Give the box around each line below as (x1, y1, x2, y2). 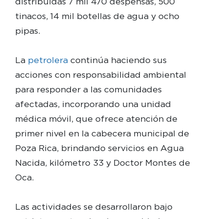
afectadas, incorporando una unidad (15, 98, 171, 109)
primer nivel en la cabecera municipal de (15, 128, 189, 138)
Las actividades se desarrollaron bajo (15, 201, 173, 212)
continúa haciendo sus (70, 54, 167, 65)
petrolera (27, 54, 70, 65)
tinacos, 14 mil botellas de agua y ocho (15, 10, 179, 21)
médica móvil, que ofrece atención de (15, 113, 177, 124)
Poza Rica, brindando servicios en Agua (15, 142, 184, 153)
